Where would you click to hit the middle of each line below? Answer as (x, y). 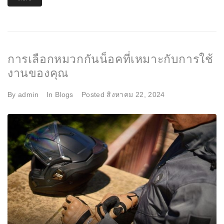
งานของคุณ (38, 73)
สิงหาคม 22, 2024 (136, 94)
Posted (94, 94)
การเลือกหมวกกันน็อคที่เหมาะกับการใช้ (110, 59)
